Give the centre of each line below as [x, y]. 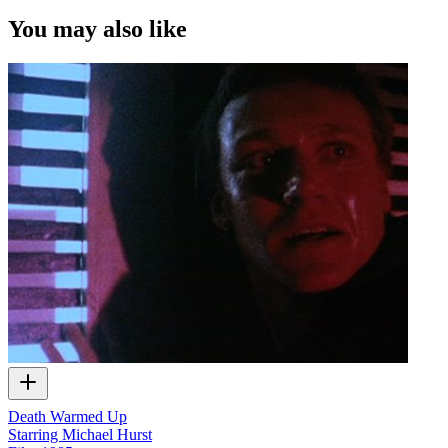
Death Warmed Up [67, 417]
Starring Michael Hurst [80, 435]
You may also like [97, 28]
